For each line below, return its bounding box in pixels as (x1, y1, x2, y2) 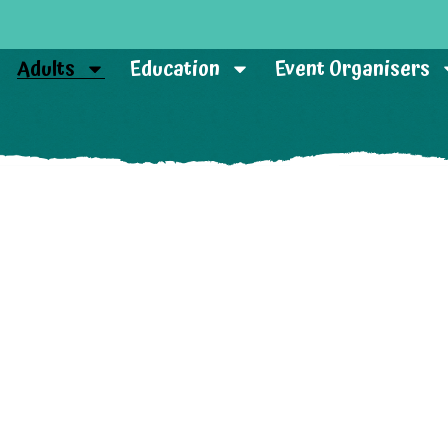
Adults (17, 53, 76, 85)
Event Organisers (275, 53, 431, 85)
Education (130, 53, 221, 85)
